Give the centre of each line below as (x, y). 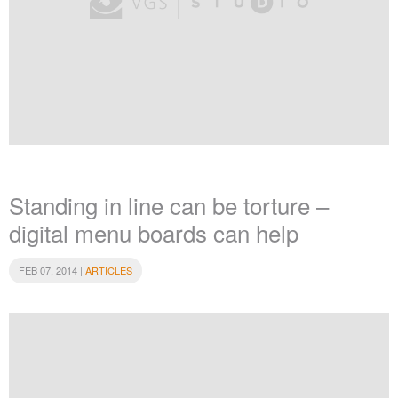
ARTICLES (109, 271)
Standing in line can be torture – (169, 204)
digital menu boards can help (154, 232)
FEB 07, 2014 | (52, 271)
